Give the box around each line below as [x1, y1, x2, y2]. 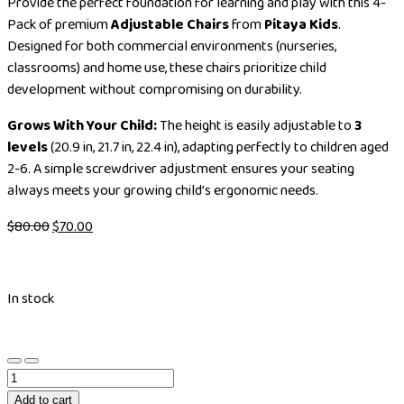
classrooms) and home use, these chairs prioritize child [7, 56, 326, 79]
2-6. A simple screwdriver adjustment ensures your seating [7, 157, 354, 180]
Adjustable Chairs [111, 13, 229, 36]
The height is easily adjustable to [157, 114, 354, 137]
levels [7, 135, 48, 159]
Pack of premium [7, 13, 111, 36]
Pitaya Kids [264, 13, 338, 36]
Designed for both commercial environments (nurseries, [7, 34, 336, 58]
